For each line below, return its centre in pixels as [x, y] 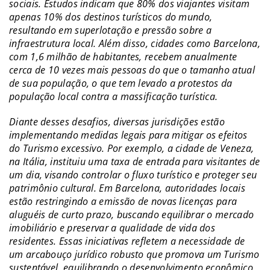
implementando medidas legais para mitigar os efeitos [128, 135]
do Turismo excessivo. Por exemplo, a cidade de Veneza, [132, 148]
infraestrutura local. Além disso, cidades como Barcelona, [135, 43]
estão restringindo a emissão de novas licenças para [123, 201]
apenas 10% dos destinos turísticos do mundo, [111, 17]
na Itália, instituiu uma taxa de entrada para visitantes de [135, 161]
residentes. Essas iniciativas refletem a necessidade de [127, 241]
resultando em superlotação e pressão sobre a [111, 30]
